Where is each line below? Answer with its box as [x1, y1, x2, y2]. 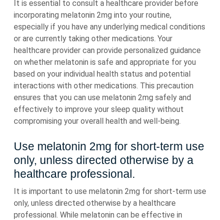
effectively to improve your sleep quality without [14, 105, 184, 114]
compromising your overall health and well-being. [14, 116, 181, 126]
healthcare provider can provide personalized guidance [14, 46, 201, 55]
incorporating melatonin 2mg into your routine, [14, 10, 171, 20]
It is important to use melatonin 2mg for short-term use [14, 187, 206, 196]
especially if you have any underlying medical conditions [14, 22, 205, 31]
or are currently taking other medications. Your [14, 34, 172, 43]
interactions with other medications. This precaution [14, 81, 193, 90]
